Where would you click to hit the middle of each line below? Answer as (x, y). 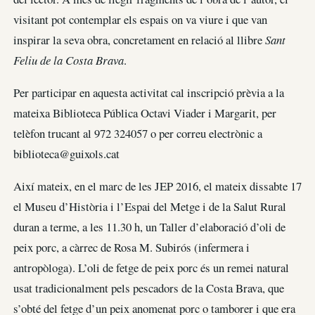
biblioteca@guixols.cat (66, 153)
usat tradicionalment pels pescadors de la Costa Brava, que (149, 288)
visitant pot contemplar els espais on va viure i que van (140, 19)
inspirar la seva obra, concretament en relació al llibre (139, 39)
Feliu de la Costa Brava (69, 60)
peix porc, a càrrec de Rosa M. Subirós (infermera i (131, 247)
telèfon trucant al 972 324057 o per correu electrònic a (138, 133)
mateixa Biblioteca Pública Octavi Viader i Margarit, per (145, 112)
